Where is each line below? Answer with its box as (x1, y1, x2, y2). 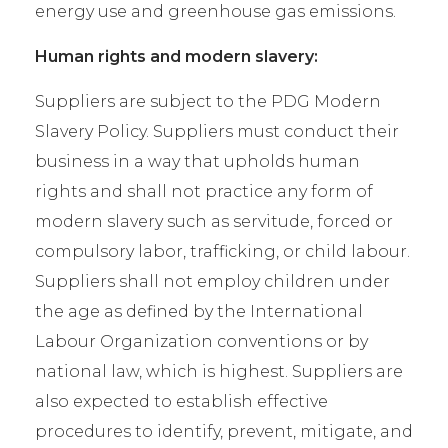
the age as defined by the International (35, 302, 363, 321)
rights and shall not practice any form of (35, 182, 373, 201)
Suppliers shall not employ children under (35, 272, 390, 291)
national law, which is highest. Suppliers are (35, 362, 403, 381)
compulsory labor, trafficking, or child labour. (35, 242, 410, 261)
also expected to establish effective (35, 392, 328, 411)
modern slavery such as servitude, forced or (35, 212, 393, 231)
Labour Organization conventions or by (35, 332, 368, 351)
